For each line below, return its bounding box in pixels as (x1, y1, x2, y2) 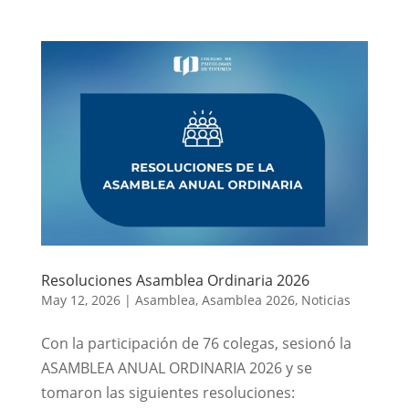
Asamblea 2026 (201, 290, 295, 309)
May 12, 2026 (40, 290, 121, 309)
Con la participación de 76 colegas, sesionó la (40, 332, 351, 353)
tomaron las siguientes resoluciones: (40, 382, 295, 403)
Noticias (300, 290, 351, 309)
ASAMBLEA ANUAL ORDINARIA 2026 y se (40, 357, 312, 378)
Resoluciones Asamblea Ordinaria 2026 (40, 269, 309, 290)
